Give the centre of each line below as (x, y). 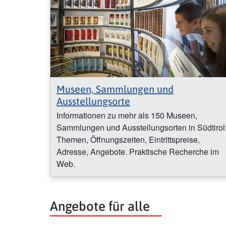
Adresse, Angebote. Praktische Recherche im (138, 151)
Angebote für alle (100, 206)
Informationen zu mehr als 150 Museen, (127, 115)
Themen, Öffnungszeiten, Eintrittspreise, (128, 139)
